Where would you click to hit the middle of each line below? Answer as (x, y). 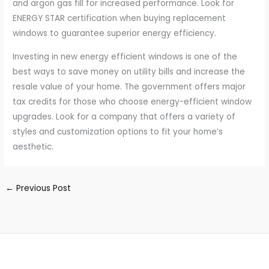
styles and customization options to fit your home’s (118, 131)
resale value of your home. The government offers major (129, 86)
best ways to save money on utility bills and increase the (129, 71)
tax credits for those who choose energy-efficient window (132, 101)
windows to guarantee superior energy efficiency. (115, 34)
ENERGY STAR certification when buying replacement (119, 19)
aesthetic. (33, 147)
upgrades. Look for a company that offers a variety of (124, 116)
